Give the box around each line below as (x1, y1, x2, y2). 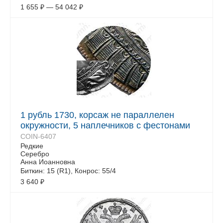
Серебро (20, 150, 49, 158)
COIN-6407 (20, 132, 56, 140)
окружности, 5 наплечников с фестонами (20, 120, 190, 130)
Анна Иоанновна (20, 158, 75, 166)
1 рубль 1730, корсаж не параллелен (20, 110, 174, 120)
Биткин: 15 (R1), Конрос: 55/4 (20, 167, 116, 175)
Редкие (20, 142, 43, 150)
